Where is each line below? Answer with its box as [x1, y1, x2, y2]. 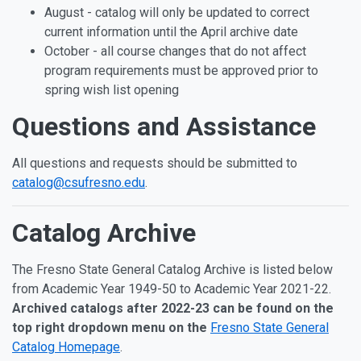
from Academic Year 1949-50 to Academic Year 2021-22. [12, 281, 334, 297]
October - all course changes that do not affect [44, 44, 306, 59]
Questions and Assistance [12, 111, 316, 142]
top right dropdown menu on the [12, 320, 207, 335]
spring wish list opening [44, 82, 182, 98]
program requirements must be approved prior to [44, 63, 318, 78]
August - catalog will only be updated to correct [44, 5, 309, 20]
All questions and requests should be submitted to [12, 156, 297, 171]
